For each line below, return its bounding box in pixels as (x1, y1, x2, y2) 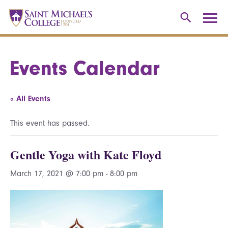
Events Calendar (10, 56, 160, 80)
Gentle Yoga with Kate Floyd (10, 146, 161, 163)
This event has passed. (10, 119, 90, 128)
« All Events (10, 94, 50, 103)
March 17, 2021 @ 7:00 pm (10, 169, 103, 178)
